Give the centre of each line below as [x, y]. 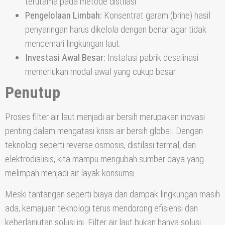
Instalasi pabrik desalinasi [152, 58]
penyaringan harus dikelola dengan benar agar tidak [116, 30]
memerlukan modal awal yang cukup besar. [101, 72]
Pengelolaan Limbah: [64, 16]
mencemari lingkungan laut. [73, 44]
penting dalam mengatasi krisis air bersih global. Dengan [104, 131]
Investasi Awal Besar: [65, 58]
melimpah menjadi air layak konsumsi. [71, 173]
